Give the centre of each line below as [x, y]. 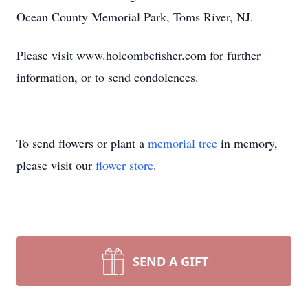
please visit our [56, 165]
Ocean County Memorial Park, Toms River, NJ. [135, 16]
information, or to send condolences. [108, 77]
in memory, [247, 143]
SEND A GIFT [170, 261]
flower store [124, 165]
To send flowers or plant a [82, 143]
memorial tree [183, 143]
